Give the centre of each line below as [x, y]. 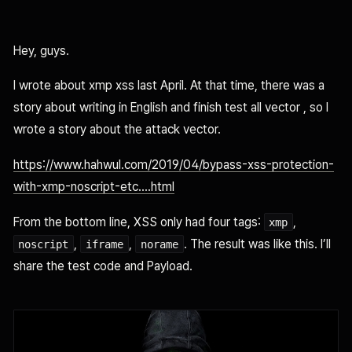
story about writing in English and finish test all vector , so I [170, 108]
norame [159, 244]
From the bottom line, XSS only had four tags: [138, 222]
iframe [105, 244]
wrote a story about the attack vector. [117, 130]
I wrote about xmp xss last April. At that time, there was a [169, 86]
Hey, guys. [41, 50]
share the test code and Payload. [103, 266]
